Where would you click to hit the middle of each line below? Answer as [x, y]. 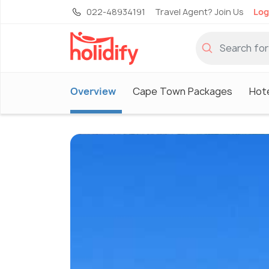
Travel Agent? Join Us [199, 12]
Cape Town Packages [183, 91]
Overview [93, 91]
